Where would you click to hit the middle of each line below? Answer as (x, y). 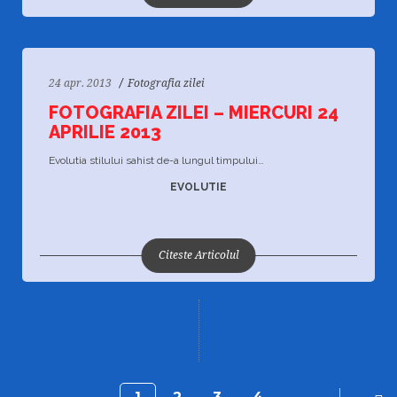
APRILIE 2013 (105, 132)
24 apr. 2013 (80, 83)
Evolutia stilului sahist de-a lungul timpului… (156, 160)
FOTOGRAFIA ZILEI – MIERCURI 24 (194, 113)
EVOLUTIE (198, 187)
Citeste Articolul (198, 255)
